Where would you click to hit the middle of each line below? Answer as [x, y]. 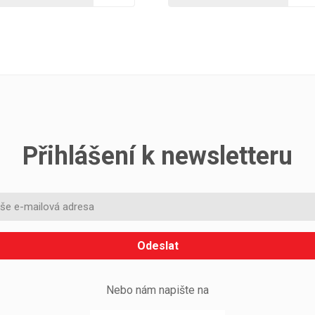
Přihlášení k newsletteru [157, 156]
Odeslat [157, 245]
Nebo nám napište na [157, 290]
